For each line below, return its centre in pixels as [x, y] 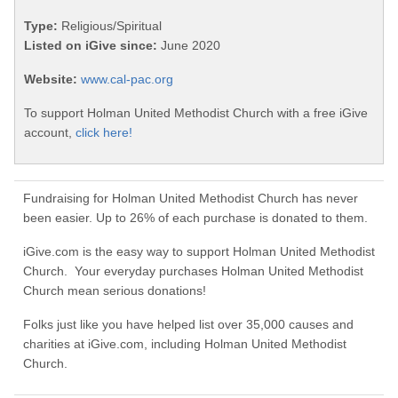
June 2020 [189, 46]
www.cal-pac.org [127, 80]
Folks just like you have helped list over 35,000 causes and [188, 325]
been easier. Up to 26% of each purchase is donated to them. [195, 218]
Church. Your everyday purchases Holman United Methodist [193, 271]
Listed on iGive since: [91, 46]
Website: [51, 80]
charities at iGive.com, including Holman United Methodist [185, 344]
